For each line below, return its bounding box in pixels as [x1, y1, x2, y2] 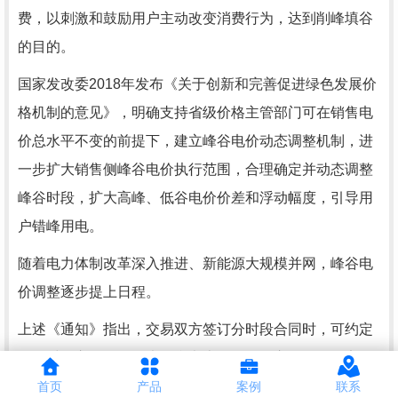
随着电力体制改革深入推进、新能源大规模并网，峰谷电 [18, 256, 373, 271]
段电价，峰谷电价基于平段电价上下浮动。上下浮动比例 [18, 378, 373, 394]
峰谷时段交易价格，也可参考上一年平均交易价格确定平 [18, 350, 373, 365]
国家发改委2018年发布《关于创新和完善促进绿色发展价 [18, 76, 377, 92]
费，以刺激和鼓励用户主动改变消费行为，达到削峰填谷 [18, 11, 373, 26]
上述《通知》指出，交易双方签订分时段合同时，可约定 [18, 322, 373, 337]
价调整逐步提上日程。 [18, 284, 160, 299]
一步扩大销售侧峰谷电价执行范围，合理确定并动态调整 [18, 162, 373, 177]
